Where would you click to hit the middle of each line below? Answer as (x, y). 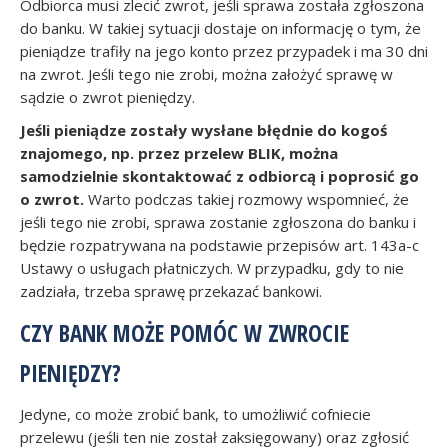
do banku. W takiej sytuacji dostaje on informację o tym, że (220, 28)
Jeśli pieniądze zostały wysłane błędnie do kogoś (203, 130)
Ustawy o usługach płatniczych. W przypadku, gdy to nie (212, 268)
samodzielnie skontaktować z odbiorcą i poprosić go (219, 176)
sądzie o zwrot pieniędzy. (107, 97)
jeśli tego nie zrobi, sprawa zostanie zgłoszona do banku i (218, 222)
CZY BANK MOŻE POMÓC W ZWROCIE (184, 333)
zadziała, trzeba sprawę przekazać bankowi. (171, 291)
